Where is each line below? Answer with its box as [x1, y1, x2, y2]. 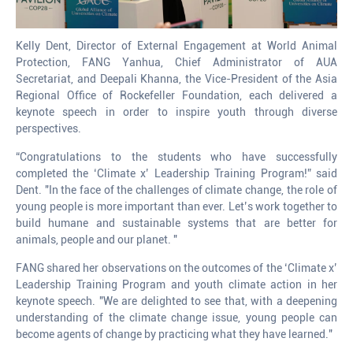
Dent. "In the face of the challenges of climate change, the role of [16, 184, 337, 197]
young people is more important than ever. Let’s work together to [16, 200, 337, 214]
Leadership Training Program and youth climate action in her [16, 278, 337, 292]
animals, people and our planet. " [16, 233, 177, 247]
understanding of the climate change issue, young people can [16, 311, 337, 325]
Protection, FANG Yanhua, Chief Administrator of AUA [16, 56, 337, 69]
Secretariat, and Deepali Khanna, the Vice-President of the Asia [16, 72, 337, 86]
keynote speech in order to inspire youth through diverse [16, 106, 337, 119]
